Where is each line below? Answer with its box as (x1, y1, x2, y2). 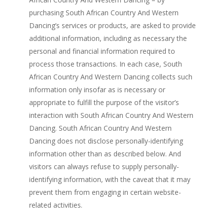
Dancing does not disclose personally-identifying (29, 136, 183, 146)
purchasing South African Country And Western (29, 8, 179, 17)
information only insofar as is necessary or (29, 85, 165, 94)
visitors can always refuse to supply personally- (29, 162, 179, 171)
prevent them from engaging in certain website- (29, 187, 181, 197)
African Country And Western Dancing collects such (29, 72, 192, 81)
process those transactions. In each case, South (29, 59, 182, 69)
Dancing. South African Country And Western (29, 123, 172, 133)
